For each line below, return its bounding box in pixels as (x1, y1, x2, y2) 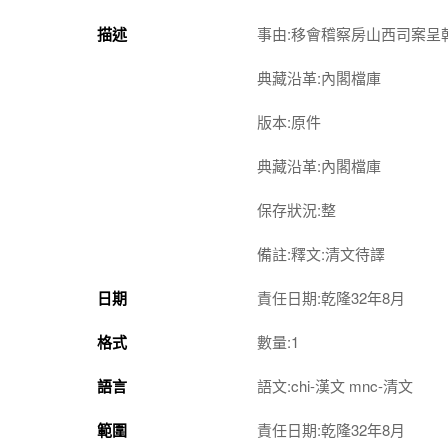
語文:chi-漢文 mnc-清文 (257, 375, 413, 396)
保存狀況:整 (257, 199, 336, 220)
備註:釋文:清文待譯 (257, 243, 385, 264)
